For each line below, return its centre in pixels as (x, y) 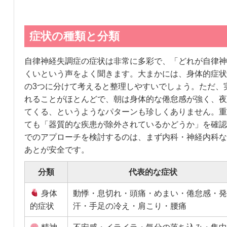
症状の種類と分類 (74, 36)
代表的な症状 (153, 172)
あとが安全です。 (56, 149)
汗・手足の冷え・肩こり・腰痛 (129, 206)
